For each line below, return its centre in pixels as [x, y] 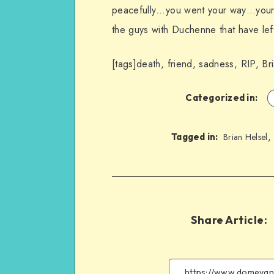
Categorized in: [222, 97]
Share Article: [229, 220]
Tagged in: [195, 136]
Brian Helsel [245, 137]
